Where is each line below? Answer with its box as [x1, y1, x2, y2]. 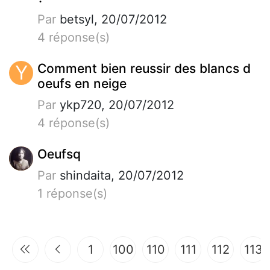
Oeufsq [37, 146, 81, 162]
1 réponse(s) [37, 186, 107, 201]
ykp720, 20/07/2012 [56, 97, 174, 112]
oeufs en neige [37, 75, 127, 91]
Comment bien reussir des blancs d [37, 60, 251, 76]
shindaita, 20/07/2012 [56, 168, 184, 183]
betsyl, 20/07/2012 [56, 11, 167, 27]
